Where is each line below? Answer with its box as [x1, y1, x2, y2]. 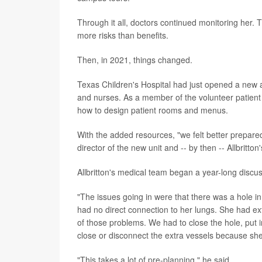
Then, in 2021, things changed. [77, 53, 192, 65]
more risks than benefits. [77, 29, 168, 41]
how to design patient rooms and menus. [77, 104, 228, 116]
